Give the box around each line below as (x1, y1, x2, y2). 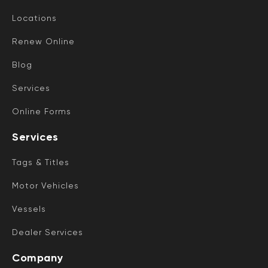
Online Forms (12, 106, 71, 116)
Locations (12, 13, 57, 23)
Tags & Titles (12, 157, 69, 167)
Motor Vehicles (12, 180, 79, 190)
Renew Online (12, 36, 75, 46)
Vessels (12, 203, 46, 214)
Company (12, 251, 63, 264)
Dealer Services (12, 227, 83, 237)
